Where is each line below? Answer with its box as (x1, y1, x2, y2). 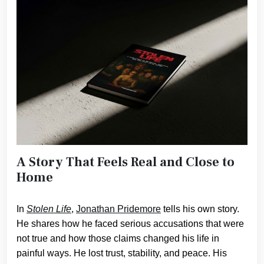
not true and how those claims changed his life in (16, 233, 219, 244)
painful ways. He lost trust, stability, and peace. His (16, 248, 227, 259)
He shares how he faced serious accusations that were (16, 219, 244, 229)
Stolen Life (27, 204, 71, 214)
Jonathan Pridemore (76, 204, 161, 214)
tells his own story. (161, 204, 239, 214)
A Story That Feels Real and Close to (16, 153, 235, 170)
